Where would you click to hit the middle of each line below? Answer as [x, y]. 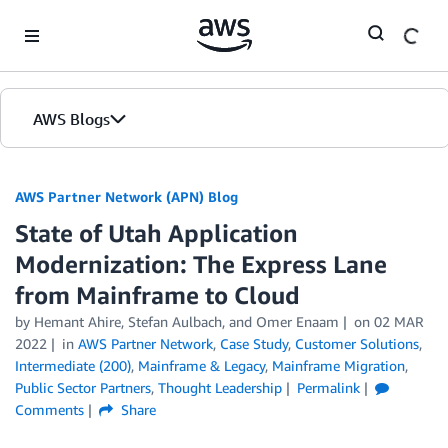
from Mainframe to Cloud [157, 295]
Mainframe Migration [338, 365]
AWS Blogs [71, 119]
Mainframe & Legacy [201, 365]
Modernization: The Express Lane [201, 264]
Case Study [253, 343]
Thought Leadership [220, 387]
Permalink [328, 387]
